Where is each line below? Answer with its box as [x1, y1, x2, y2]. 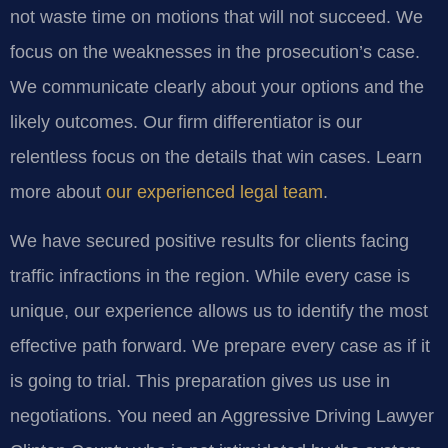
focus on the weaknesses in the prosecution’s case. [10, 41, 420, 62]
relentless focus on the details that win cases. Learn [10, 146, 422, 167]
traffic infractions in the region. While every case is [10, 266, 410, 287]
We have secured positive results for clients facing [10, 231, 409, 252]
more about [10, 181, 106, 202]
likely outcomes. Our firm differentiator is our [10, 111, 362, 132]
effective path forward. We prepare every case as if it [10, 336, 430, 357]
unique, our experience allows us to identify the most [10, 301, 428, 322]
